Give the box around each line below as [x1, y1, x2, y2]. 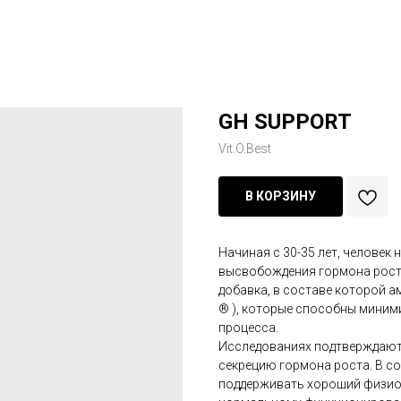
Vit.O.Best [218, 141, 271, 156]
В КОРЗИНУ [245, 189, 316, 203]
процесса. [218, 320, 278, 335]
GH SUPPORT [218, 109, 352, 134]
